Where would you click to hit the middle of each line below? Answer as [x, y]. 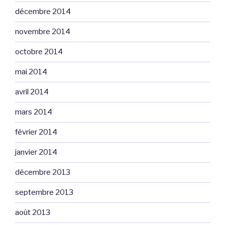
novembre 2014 [43, 32]
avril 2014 [32, 92]
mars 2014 [34, 112]
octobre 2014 [39, 52]
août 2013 [33, 213]
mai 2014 [31, 72]
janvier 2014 [36, 152]
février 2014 [36, 132]
